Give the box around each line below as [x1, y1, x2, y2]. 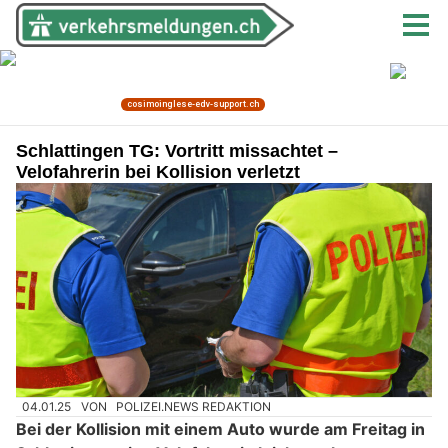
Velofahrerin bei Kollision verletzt [16, 162, 300, 182]
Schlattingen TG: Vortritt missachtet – [16, 141, 338, 161]
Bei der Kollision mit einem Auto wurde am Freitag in [16, 419, 425, 440]
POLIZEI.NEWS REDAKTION [116, 399, 272, 415]
